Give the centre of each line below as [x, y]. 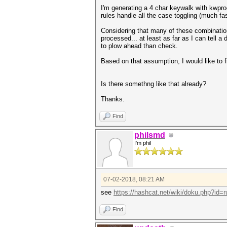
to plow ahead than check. [139, 46]
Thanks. [113, 99]
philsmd [150, 135]
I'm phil [143, 143]
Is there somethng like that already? [154, 84]
